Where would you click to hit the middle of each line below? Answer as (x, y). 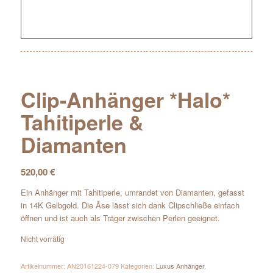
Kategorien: (138, 265)
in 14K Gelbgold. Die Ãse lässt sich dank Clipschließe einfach (130, 205)
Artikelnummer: (44, 265)
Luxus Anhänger (180, 265)
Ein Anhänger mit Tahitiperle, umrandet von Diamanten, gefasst (132, 192)
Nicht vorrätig (42, 238)
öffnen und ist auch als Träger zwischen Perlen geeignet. (120, 218)
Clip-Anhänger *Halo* (125, 99)
